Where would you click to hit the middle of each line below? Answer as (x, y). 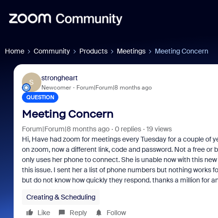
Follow (116, 213)
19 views (159, 129)
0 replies (128, 129)
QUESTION (40, 97)
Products (93, 51)
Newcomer (56, 87)
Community (52, 51)
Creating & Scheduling (61, 197)
